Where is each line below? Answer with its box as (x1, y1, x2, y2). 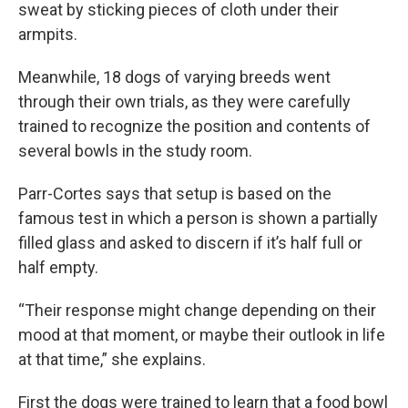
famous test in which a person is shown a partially (18, 209, 378, 228)
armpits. (18, 25, 77, 44)
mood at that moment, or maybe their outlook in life (18, 325, 385, 344)
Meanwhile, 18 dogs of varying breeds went (18, 67, 331, 87)
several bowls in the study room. (18, 141, 252, 160)
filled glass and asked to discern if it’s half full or (18, 233, 362, 252)
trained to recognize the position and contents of (18, 117, 371, 136)
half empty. (18, 258, 98, 277)
